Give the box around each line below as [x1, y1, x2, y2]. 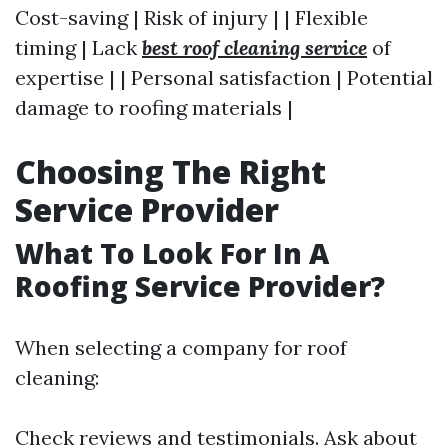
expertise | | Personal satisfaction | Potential [15, 65, 433, 90]
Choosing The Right [15, 150, 326, 193]
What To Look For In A [15, 234, 329, 272]
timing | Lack [15, 35, 142, 60]
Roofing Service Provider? [15, 267, 385, 305]
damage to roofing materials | [15, 95, 293, 120]
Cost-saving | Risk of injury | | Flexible [15, 5, 368, 30]
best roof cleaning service [142, 35, 367, 60]
